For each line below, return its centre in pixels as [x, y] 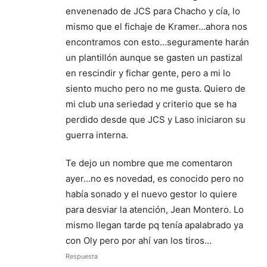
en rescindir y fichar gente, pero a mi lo [148, 73]
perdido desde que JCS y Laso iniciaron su [156, 119]
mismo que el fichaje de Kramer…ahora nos [156, 26]
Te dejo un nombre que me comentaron [149, 163]
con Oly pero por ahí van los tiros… [139, 240]
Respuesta [82, 256]
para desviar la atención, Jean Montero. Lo [155, 209]
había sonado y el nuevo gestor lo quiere [151, 194]
